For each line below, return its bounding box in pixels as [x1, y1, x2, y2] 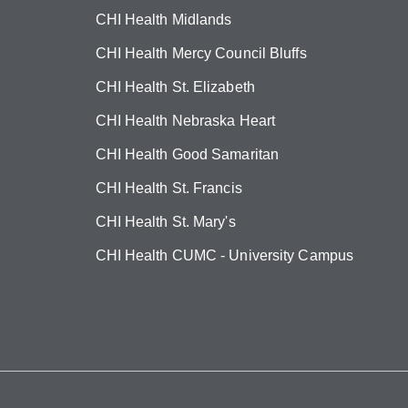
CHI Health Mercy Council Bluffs [95, 46, 307, 61]
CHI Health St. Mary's [95, 214, 236, 229]
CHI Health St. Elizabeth [95, 79, 255, 95]
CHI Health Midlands [95, 12, 232, 27]
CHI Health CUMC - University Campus [95, 248, 353, 263]
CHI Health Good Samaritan [95, 147, 279, 162]
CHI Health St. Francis [95, 180, 242, 196]
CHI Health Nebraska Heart [95, 113, 275, 128]
